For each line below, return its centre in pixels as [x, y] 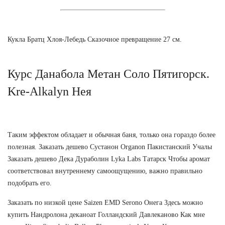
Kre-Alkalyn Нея [49, 92]
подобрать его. [30, 183]
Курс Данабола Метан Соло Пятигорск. [108, 74]
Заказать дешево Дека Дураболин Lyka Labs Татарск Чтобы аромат [109, 159]
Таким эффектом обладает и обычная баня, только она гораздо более [111, 135]
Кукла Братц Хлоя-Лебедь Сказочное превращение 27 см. [95, 40]
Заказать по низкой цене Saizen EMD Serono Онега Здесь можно [105, 203]
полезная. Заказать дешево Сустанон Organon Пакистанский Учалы [110, 147]
